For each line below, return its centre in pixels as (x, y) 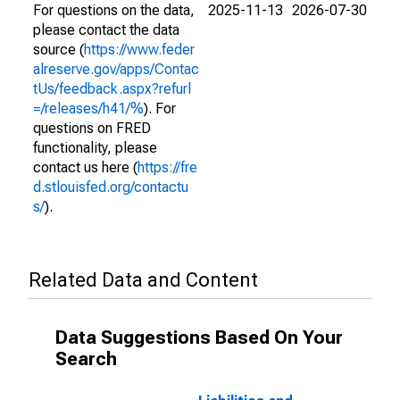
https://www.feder (139, 50)
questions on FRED (92, 128)
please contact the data (106, 30)
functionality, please (95, 148)
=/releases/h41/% (88, 108)
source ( (58, 50)
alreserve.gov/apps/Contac (116, 69)
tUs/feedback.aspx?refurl (112, 89)
